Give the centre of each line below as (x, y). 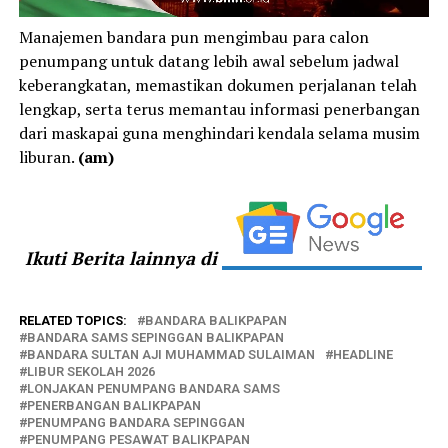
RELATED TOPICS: (72, 320)
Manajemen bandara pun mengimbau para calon (193, 36)
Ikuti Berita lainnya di (124, 257)
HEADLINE (362, 354)
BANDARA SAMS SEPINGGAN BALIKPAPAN (155, 337)
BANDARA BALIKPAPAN (215, 320)
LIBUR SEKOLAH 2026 (90, 371)
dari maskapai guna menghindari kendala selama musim (219, 132)
